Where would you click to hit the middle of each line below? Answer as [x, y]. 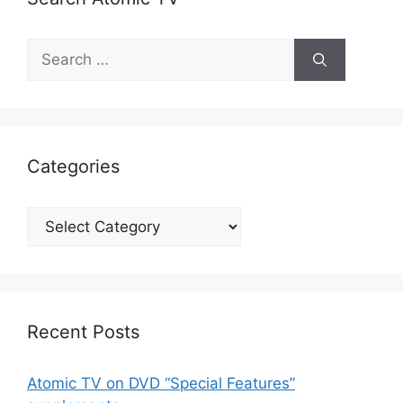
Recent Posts [83, 332]
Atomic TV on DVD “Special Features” [161, 384]
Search [51, 49]
